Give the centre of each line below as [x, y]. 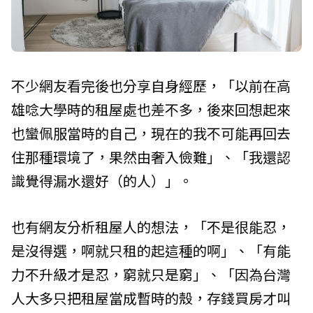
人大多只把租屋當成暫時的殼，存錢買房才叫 [151, 298]
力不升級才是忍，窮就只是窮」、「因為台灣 [151, 274]
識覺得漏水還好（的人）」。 [102, 180]
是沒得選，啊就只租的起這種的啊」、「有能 [151, 250]
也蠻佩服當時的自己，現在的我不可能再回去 [151, 133]
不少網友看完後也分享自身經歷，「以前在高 [151, 85]
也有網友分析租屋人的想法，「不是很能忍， [151, 226]
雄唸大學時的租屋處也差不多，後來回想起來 [151, 109]
